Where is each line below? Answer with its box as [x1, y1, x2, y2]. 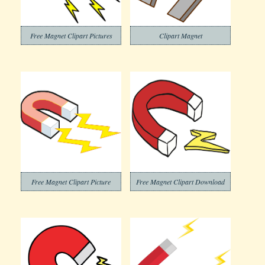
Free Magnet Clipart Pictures [30, 31, 112, 40]
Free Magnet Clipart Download [136, 177, 225, 186]
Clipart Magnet [159, 31, 202, 40]
